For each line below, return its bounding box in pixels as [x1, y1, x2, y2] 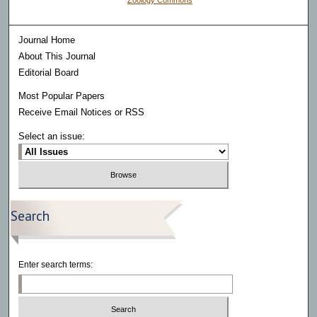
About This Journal [18, 51, 96, 62]
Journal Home [18, 35, 76, 46]
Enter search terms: [18, 259, 93, 270]
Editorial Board [18, 67, 79, 79]
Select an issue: [18, 131, 86, 142]
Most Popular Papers [18, 91, 105, 102]
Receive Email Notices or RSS [18, 107, 145, 118]
